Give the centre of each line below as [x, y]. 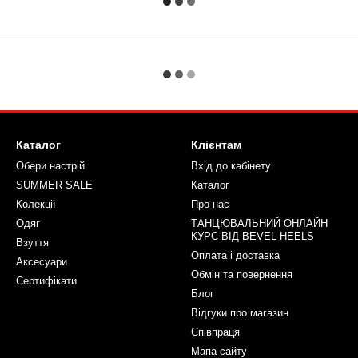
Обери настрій [50, 166]
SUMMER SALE [54, 185]
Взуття [32, 243]
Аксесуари [42, 262]
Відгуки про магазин [240, 313]
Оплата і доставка [235, 255]
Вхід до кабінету [231, 166]
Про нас [210, 204]
